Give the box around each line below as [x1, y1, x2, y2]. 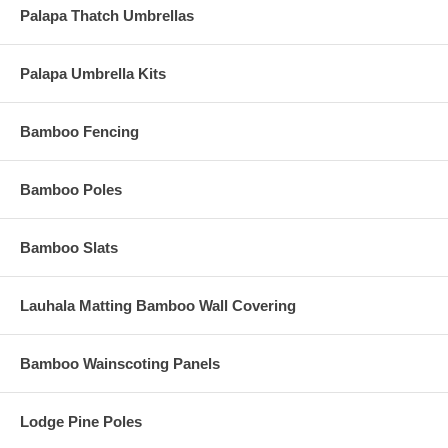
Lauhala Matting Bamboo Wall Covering [20, 296, 296, 314]
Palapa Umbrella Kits [20, 64, 166, 82]
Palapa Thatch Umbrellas [20, 6, 194, 24]
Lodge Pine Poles [20, 412, 142, 430]
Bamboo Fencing [20, 122, 139, 140]
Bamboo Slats [20, 238, 118, 256]
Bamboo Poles [20, 180, 122, 198]
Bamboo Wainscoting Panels [20, 354, 220, 372]
